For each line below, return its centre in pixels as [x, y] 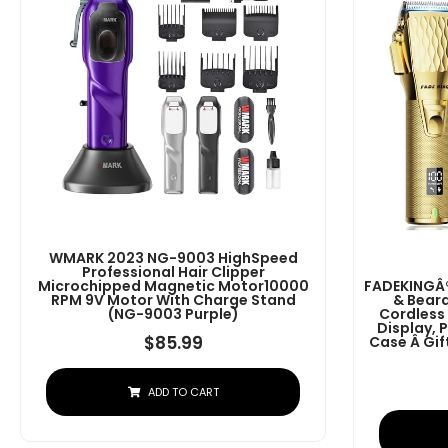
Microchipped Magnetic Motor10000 [173, 285]
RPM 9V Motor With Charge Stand [173, 299]
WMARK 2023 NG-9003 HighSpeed [173, 257]
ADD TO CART [183, 391]
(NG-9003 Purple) [173, 313]
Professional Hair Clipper [173, 271]
